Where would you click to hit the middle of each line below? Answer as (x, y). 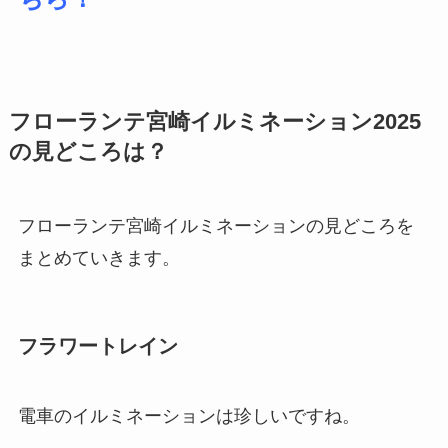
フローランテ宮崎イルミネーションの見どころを (215, 226)
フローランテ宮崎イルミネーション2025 (214, 122)
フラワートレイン (97, 346)
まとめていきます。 (98, 258)
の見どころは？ (88, 152)
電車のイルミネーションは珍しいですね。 (188, 415)
